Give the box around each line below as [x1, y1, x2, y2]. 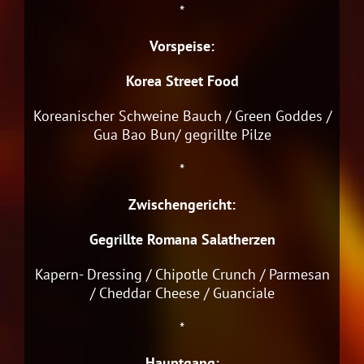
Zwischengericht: [128, 194, 236, 214]
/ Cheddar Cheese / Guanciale [89, 283, 275, 302]
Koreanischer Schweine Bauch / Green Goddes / [32, 106, 331, 125]
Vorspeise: [149, 36, 214, 55]
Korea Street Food [125, 71, 239, 90]
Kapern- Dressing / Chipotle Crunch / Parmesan [34, 264, 330, 284]
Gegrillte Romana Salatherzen [89, 229, 275, 249]
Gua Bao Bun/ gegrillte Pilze [93, 124, 271, 144]
